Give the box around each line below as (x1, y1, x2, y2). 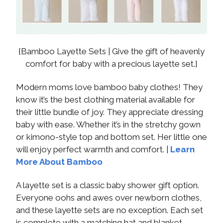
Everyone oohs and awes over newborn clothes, (16, 192, 202, 203)
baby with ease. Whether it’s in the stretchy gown (16, 119, 201, 129)
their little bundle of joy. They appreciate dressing (16, 107, 203, 117)
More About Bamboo (16, 156, 103, 167)
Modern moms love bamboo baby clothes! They (16, 82, 203, 92)
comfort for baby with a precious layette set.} (25, 58, 198, 69)
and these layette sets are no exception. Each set (16, 205, 203, 215)
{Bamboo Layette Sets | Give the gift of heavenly (18, 46, 205, 56)
